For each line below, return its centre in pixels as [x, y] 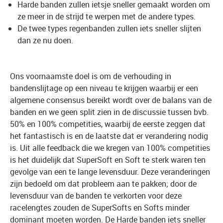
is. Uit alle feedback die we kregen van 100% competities [110, 148]
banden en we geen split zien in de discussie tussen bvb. [109, 112]
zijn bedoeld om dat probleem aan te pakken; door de [103, 184]
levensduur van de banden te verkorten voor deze [96, 196]
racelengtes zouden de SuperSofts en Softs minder [100, 208]
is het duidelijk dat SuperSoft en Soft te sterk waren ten [108, 160]
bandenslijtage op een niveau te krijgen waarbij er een [104, 88]
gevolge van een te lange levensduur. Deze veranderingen [110, 172]
